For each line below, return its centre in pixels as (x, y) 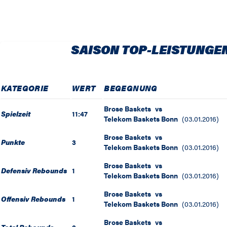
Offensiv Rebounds (33, 199)
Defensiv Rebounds (34, 171)
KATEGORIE (25, 88)
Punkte (13, 142)
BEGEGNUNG (131, 88)
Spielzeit (16, 114)
